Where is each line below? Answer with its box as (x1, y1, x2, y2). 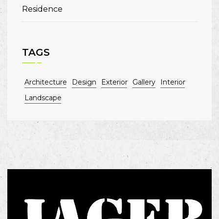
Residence (22, 4, 63, 14)
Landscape (24, 93, 62, 102)
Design (72, 77, 96, 87)
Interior (160, 77, 185, 87)
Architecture (24, 77, 67, 87)
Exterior (101, 77, 128, 87)
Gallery (132, 77, 155, 87)
